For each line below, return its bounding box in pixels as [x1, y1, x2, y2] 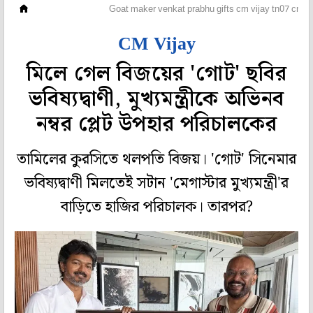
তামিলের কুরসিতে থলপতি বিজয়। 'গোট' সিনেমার [17, 147, 296, 173]
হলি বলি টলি [45, 3, 91, 16]
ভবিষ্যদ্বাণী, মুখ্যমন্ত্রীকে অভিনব [28, 82, 285, 116]
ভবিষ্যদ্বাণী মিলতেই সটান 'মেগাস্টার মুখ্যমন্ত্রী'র [24, 171, 289, 196]
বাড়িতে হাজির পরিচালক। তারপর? [60, 195, 253, 220]
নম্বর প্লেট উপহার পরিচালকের [36, 108, 277, 141]
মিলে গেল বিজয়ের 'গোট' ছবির [26, 57, 287, 91]
